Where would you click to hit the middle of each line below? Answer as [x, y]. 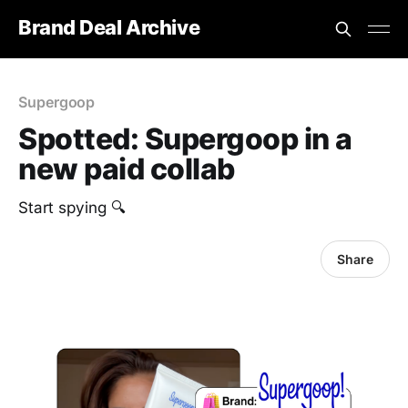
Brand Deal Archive [109, 27]
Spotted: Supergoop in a [185, 139]
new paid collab [127, 169]
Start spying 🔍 [72, 208]
